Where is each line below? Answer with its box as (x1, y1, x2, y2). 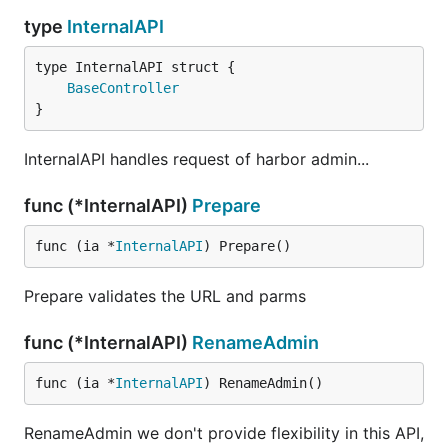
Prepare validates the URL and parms (24, 286, 306, 306)
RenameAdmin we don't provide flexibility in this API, (24, 423, 424, 443)
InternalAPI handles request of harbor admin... (24, 149, 369, 169)
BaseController (67, 80, 179, 96)
